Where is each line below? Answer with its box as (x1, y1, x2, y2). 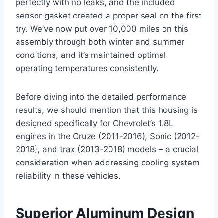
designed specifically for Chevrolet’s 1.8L (16, 118, 174, 128)
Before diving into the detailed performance (16, 92, 186, 102)
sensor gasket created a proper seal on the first (16, 11, 201, 21)
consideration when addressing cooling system (16, 158, 200, 168)
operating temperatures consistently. (16, 63, 159, 73)
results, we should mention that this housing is (16, 105, 198, 115)
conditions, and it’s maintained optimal (16, 50, 166, 60)
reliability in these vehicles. (16, 171, 121, 181)
